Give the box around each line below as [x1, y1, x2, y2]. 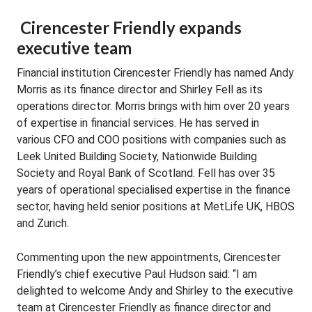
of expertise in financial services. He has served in [17, 116, 259, 130]
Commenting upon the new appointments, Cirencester [17, 251, 281, 264]
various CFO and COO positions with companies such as [17, 133, 286, 146]
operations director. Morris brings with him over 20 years [17, 100, 290, 113]
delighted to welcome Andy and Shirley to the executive [17, 284, 293, 297]
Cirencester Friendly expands [20, 17, 242, 38]
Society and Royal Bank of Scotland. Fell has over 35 [17, 166, 275, 180]
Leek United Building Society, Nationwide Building [17, 150, 257, 163]
